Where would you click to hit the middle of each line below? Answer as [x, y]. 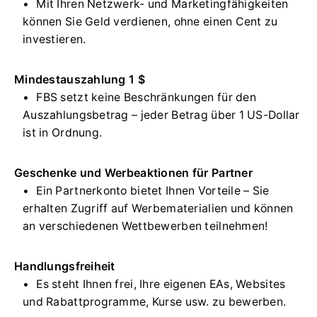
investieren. [54, 40]
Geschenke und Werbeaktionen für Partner [133, 173]
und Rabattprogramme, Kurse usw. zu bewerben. [155, 302]
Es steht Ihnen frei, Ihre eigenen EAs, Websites [161, 284]
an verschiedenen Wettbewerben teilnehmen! [145, 226]
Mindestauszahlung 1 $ [80, 80]
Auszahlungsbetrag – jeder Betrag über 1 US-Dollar [161, 115]
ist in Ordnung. [63, 133]
